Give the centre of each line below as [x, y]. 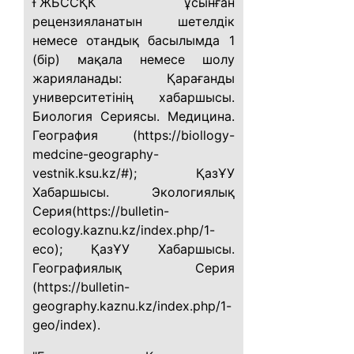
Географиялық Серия [134, 268]
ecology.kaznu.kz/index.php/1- [124, 230]
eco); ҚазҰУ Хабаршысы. [134, 249]
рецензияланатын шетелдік [134, 21]
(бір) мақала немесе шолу [134, 59]
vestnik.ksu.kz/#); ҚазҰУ [134, 173]
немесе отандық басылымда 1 [134, 40]
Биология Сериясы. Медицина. [134, 116]
